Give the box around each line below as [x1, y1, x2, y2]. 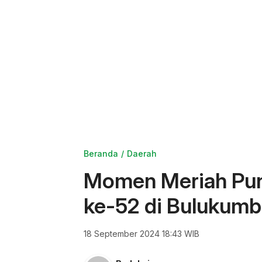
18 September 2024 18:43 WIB [84, 229, 199, 239]
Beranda [84, 149, 118, 158]
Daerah [127, 149, 157, 158]
